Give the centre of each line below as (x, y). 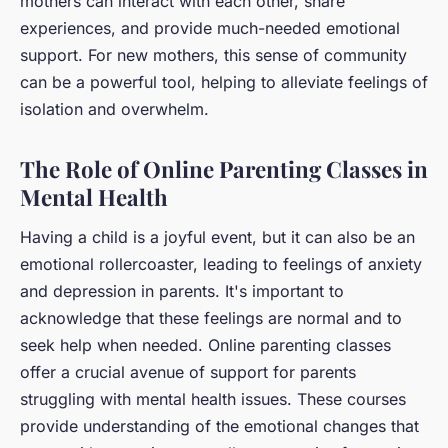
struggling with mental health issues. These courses (213, 398)
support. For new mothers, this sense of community (213, 54)
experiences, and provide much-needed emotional (210, 27)
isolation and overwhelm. (114, 108)
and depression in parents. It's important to (182, 290)
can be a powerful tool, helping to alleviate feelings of (224, 81)
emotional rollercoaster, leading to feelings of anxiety (221, 263)
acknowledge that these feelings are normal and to (211, 317)
